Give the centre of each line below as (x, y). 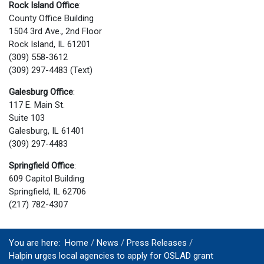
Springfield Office (42, 166)
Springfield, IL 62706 (47, 192)
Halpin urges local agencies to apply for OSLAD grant (111, 255)
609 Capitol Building (47, 179)
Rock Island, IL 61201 (50, 44)
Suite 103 (27, 118)
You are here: (37, 242)
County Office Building (51, 19)
